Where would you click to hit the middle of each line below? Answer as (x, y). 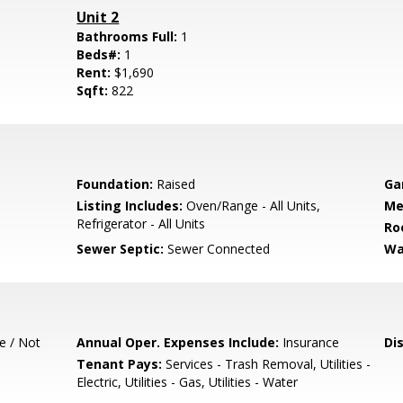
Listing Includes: (130, 206)
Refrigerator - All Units (141, 224)
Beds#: (101, 54)
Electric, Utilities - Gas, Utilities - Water (188, 382)
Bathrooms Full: (129, 36)
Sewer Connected (217, 249)
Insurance (309, 342)
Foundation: (115, 184)
